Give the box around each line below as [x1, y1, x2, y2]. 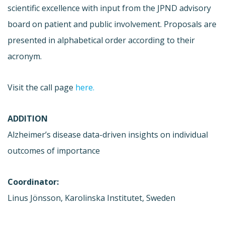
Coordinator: [8, 176, 59, 187]
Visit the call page [8, 81, 75, 93]
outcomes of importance [8, 145, 100, 156]
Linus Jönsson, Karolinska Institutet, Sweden [8, 192, 175, 203]
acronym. [8, 50, 42, 62]
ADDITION [8, 113, 48, 124]
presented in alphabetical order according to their [8, 34, 195, 46]
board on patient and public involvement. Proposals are [8, 18, 216, 30]
